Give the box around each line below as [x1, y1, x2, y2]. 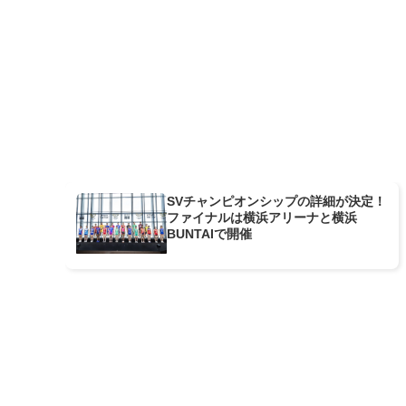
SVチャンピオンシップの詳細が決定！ [167, 194, 386, 209]
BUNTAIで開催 [167, 227, 252, 242]
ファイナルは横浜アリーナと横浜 [167, 210, 357, 226]
